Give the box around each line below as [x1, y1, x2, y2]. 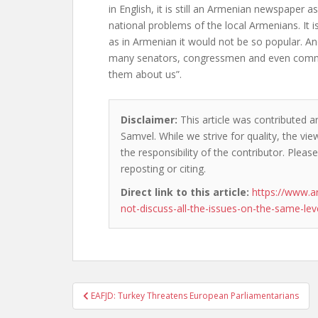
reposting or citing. [121, 162, 206, 175]
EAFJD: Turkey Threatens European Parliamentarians [91, 290, 299, 302]
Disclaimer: [121, 113, 177, 126]
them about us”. [109, 67, 182, 81]
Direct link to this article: [121, 185, 249, 199]
